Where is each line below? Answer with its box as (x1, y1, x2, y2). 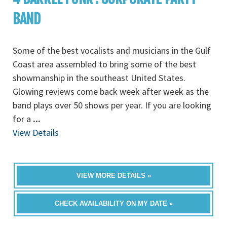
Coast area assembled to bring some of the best (13, 58, 196, 70)
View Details (13, 127, 59, 138)
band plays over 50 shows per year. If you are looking (13, 99, 211, 111)
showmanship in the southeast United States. (13, 72, 185, 84)
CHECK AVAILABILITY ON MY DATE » (54, 200, 173, 207)
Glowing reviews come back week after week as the (13, 86, 209, 97)
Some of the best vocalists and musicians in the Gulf (13, 45, 211, 56)
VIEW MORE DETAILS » (76, 172, 151, 179)
